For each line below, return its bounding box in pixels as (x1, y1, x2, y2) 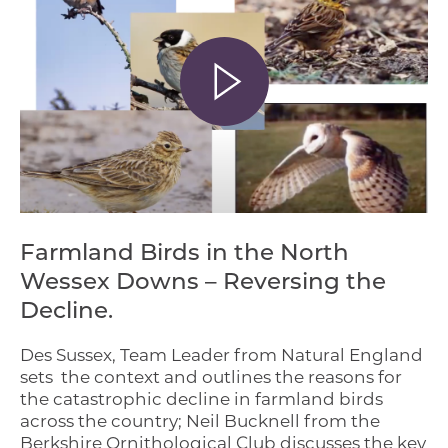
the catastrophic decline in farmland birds (20, 388, 383, 409)
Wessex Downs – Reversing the (20, 271, 386, 295)
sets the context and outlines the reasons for (20, 366, 402, 387)
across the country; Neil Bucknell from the (20, 410, 380, 431)
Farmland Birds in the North (20, 242, 349, 266)
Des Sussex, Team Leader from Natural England (20, 344, 423, 365)
